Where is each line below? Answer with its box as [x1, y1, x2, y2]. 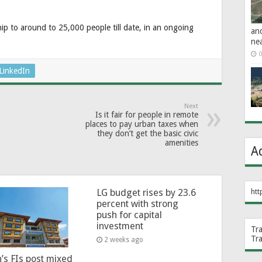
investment [96, 220, 143, 232]
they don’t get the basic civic [97, 128, 198, 138]
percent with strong [96, 198, 178, 209]
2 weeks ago [104, 235, 143, 244]
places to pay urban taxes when [85, 119, 198, 129]
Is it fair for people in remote [95, 109, 198, 119]
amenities [165, 137, 198, 147]
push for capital [96, 209, 162, 220]
